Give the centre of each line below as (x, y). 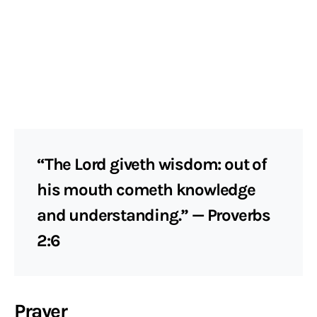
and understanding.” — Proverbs (154, 215)
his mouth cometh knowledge (146, 190)
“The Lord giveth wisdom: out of (152, 164)
